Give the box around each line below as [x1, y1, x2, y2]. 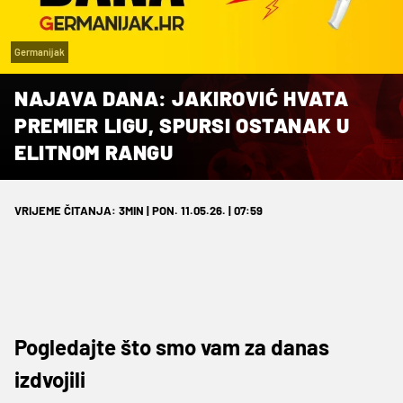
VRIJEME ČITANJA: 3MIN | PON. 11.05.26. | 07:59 [14, 202, 263, 218]
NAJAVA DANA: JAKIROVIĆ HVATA [14, 85, 349, 111]
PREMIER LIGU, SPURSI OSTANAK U [14, 112, 350, 138]
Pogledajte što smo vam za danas [14, 333, 329, 360]
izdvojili [14, 365, 85, 392]
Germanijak [14, 45, 65, 58]
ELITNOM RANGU [14, 139, 174, 165]
